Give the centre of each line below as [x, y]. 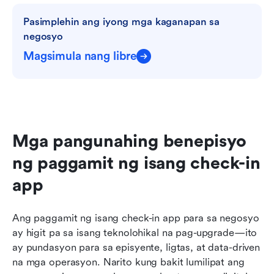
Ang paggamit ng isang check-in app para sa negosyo [136, 218]
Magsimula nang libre [80, 56]
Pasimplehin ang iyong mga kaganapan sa [122, 21]
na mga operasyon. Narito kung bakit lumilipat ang [128, 262]
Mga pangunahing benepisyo [129, 141]
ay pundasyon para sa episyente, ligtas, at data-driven [136, 247]
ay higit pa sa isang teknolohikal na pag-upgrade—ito [135, 232]
